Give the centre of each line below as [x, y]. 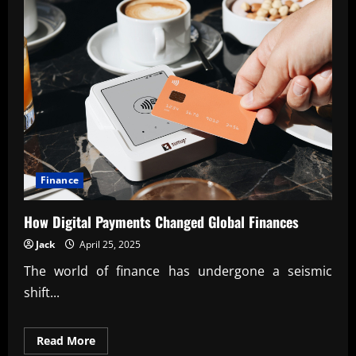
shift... [42, 292]
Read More [66, 340]
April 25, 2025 [109, 244]
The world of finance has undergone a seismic [178, 271]
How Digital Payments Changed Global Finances [161, 221]
